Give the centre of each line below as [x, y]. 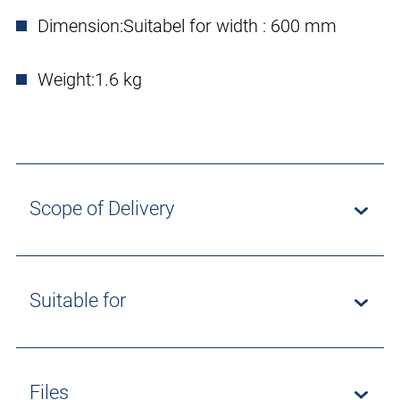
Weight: [66, 80]
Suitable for [78, 301]
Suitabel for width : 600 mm [232, 26]
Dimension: [80, 26]
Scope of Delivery [102, 209]
